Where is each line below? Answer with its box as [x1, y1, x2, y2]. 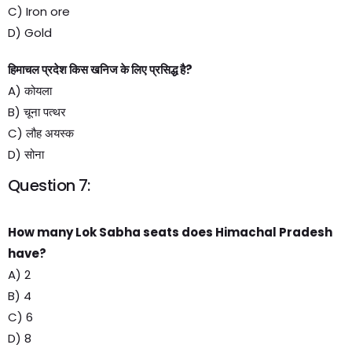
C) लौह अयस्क [8, 125, 74, 141]
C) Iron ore [8, 3, 70, 20]
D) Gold [8, 24, 52, 41]
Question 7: [8, 174, 90, 196]
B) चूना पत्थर [8, 104, 66, 120]
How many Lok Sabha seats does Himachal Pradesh [8, 224, 332, 240]
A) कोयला [8, 82, 52, 99]
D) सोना [8, 146, 44, 163]
